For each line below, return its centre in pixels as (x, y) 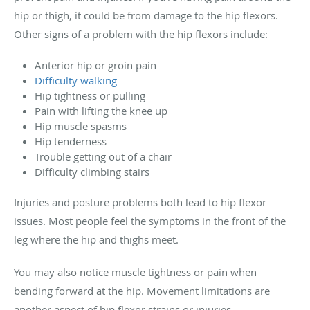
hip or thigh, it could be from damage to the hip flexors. (146, 15)
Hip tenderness (71, 141)
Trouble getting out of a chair (103, 156)
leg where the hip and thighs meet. (96, 239)
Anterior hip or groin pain (95, 65)
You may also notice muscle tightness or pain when (135, 272)
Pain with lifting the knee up (101, 110)
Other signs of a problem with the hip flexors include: (141, 34)
